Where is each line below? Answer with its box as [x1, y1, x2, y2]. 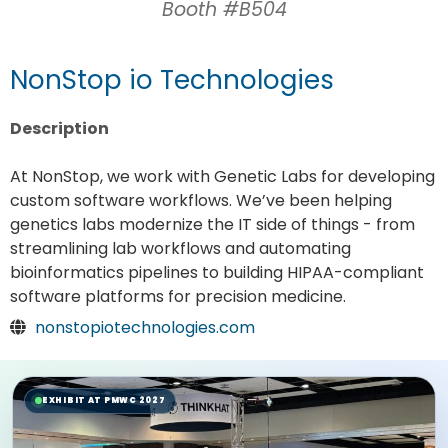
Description [10, 117, 109, 140]
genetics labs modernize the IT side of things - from [10, 213, 415, 237]
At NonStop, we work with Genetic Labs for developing [10, 165, 435, 189]
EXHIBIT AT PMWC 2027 [42, 394, 166, 406]
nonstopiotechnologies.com [35, 316, 255, 340]
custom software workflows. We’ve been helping [10, 189, 392, 213]
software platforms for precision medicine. [10, 285, 346, 309]
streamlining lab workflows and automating [10, 237, 351, 261]
